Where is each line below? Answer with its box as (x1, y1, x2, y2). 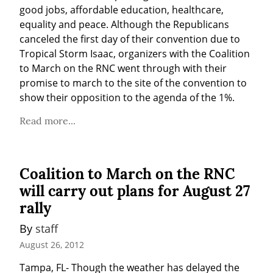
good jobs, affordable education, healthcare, (19, 2, 224, 16)
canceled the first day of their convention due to (19, 32, 240, 46)
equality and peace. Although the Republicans (19, 17, 229, 31)
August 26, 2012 (19, 239, 84, 251)
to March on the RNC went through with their (19, 61, 227, 75)
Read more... (19, 114, 76, 127)
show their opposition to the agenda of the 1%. (19, 90, 235, 104)
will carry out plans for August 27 (19, 181, 250, 200)
